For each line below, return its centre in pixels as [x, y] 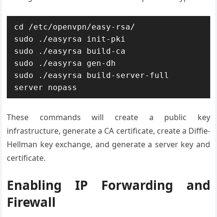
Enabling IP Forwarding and [108, 185]
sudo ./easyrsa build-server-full [92, 75]
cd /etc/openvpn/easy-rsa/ [75, 27]
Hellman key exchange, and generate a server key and [108, 144]
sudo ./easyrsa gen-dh [65, 63]
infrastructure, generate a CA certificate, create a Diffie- [108, 131]
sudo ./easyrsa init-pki [70, 39]
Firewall [31, 202]
